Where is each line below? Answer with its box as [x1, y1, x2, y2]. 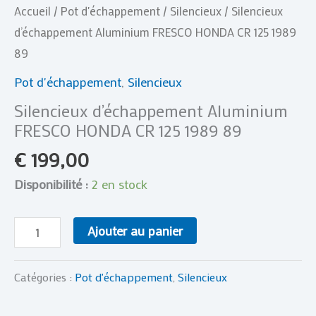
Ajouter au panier [87, 222, 183, 240]
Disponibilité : [14, 176, 88, 193]
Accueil [14, 2, 51, 18]
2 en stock [92, 176, 147, 193]
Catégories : [14, 269, 75, 285]
